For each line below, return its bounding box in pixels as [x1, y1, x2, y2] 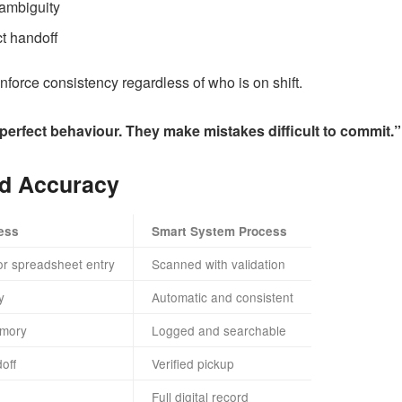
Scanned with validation [152, 255, 285, 274]
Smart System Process [152, 223, 287, 240]
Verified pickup [152, 354, 234, 373]
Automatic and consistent [152, 288, 293, 307]
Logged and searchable [152, 321, 286, 340]
